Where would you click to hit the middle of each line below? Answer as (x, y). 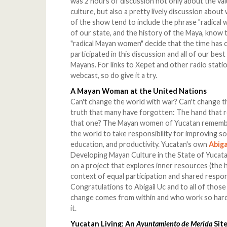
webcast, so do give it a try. (114, 75)
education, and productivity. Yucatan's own (140, 144)
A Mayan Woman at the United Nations (139, 91)
